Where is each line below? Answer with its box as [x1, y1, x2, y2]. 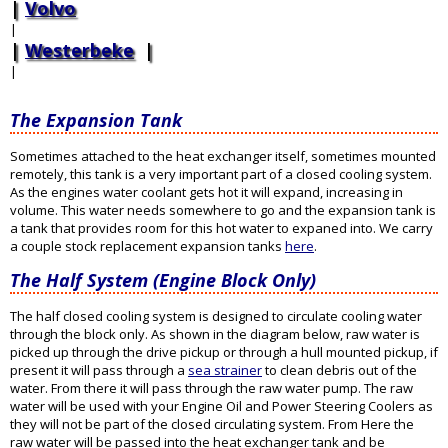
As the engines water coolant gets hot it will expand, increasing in [10, 183, 403, 202]
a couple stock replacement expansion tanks [10, 237, 285, 256]
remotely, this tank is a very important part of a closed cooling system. [10, 165, 432, 184]
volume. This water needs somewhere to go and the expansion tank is [10, 201, 436, 220]
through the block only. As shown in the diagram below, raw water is [10, 325, 420, 344]
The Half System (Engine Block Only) [10, 268, 316, 293]
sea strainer [188, 361, 262, 380]
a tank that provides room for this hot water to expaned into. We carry [10, 219, 433, 238]
